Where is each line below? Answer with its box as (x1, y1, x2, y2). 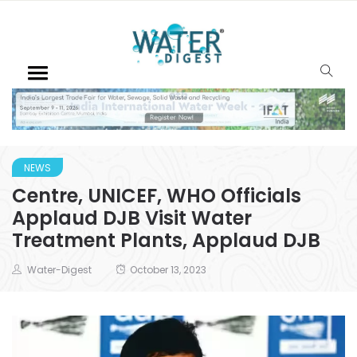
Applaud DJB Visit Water (12, 204, 252, 231)
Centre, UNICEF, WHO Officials (12, 182, 301, 209)
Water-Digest (27, 262, 92, 277)
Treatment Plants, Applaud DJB (12, 226, 320, 253)
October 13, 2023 (130, 262, 206, 277)
